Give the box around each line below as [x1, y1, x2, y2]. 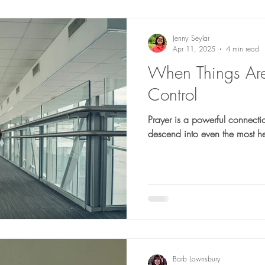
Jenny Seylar [173, 33, 209, 43]
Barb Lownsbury [173, 253, 221, 264]
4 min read [226, 44, 259, 54]
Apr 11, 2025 [173, 44, 215, 54]
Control [148, 83, 198, 105]
